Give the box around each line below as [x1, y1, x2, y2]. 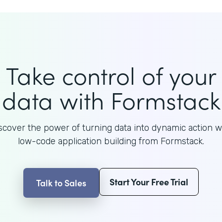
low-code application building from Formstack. [18, 136, 204, 147]
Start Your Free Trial [110, 175, 188, 188]
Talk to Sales [36, 176, 86, 189]
